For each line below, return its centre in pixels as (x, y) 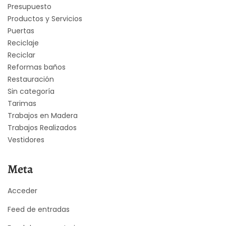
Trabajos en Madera (43, 115)
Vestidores (26, 139)
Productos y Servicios (45, 18)
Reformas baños (37, 67)
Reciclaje (23, 43)
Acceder (22, 190)
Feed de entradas (39, 209)
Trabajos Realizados (42, 127)
